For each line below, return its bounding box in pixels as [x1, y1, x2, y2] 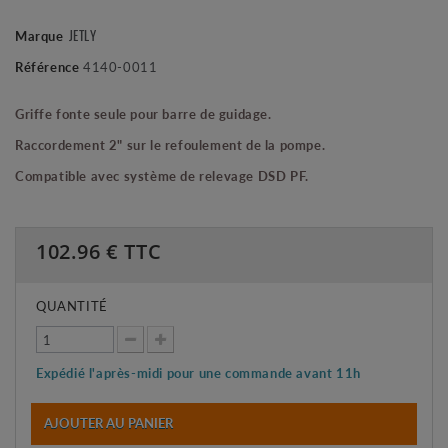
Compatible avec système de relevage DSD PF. [15, 166, 309, 186]
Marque [15, 26, 64, 46]
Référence [15, 57, 80, 77]
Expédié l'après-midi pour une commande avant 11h [36, 363, 361, 383]
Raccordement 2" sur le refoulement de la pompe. [15, 135, 326, 155]
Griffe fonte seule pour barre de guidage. [15, 104, 272, 124]
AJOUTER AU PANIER [44, 413, 173, 433]
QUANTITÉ [36, 296, 108, 316]
